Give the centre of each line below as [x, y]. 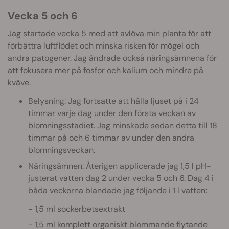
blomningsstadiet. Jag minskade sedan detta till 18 [123, 125]
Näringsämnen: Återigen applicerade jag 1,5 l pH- [120, 166]
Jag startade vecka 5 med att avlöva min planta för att [109, 33]
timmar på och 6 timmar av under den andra [111, 138]
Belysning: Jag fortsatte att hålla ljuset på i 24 [113, 101]
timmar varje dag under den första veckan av [112, 113]
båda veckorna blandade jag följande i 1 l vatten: [118, 190]
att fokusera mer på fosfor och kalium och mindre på [106, 70]
